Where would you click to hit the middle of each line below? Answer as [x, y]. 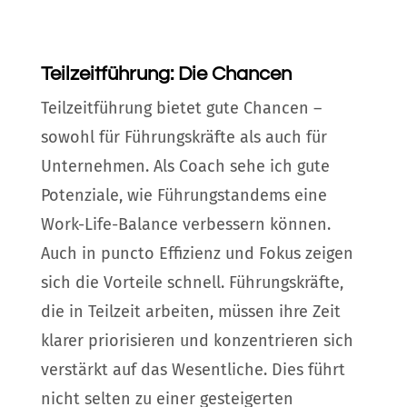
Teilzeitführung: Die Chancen [166, 74]
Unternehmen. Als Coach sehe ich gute [185, 166]
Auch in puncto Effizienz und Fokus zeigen [197, 253]
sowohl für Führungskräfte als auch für [184, 137]
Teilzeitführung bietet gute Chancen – [181, 108]
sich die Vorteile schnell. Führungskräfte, [192, 282]
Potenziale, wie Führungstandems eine [184, 195]
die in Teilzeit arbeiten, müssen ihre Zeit [190, 311]
